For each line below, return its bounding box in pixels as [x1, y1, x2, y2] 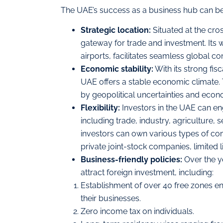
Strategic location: [81, 25, 151, 35]
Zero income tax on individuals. [81, 207, 194, 217]
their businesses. [81, 194, 141, 204]
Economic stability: [81, 64, 153, 74]
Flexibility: [81, 103, 122, 113]
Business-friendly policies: [81, 155, 182, 165]
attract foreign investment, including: [81, 168, 214, 178]
